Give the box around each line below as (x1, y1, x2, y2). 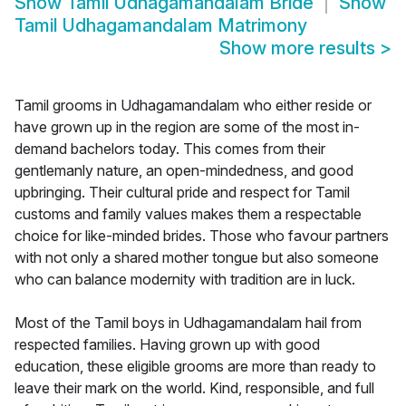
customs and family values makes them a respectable (14, 205, 362, 224)
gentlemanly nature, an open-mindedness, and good (14, 161, 353, 180)
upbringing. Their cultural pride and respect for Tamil (14, 183, 350, 202)
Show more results (219, 37, 380, 60)
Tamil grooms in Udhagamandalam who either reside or (14, 96, 372, 115)
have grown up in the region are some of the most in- (14, 118, 360, 137)
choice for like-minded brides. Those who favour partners (14, 227, 389, 246)
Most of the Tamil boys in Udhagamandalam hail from (14, 314, 362, 333)
